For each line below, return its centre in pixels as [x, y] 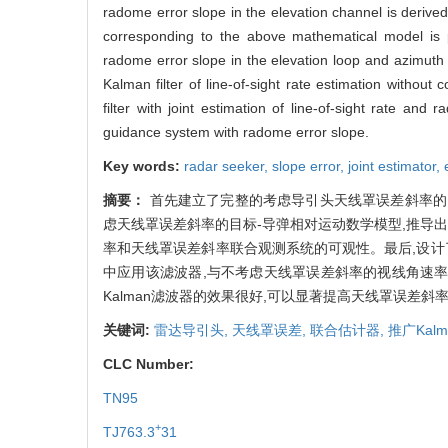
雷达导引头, [193, 329]
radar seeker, [228, 165]
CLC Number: [150, 363]
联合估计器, [349, 329]
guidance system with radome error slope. [236, 131]
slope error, [310, 165]
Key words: [143, 165]
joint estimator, [396, 165]
